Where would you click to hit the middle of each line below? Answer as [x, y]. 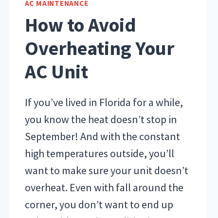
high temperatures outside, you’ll [99, 153]
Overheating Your [99, 48]
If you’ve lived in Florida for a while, [104, 102]
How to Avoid [80, 25]
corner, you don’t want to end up [99, 204]
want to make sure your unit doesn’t [106, 170]
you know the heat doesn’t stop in [101, 119]
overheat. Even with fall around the [104, 187]
